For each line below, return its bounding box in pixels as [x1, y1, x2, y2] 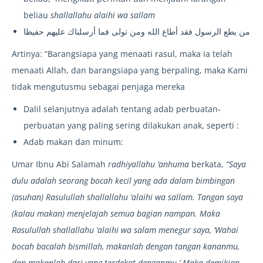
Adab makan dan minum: [23, 136, 123, 148]
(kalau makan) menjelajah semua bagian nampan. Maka [12, 208, 220, 220]
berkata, [191, 159, 226, 170]
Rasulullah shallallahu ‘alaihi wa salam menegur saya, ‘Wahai [12, 224, 238, 236]
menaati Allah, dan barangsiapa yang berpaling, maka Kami [12, 65, 248, 76]
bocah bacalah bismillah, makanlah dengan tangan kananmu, [12, 241, 240, 252]
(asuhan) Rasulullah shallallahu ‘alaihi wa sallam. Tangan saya [12, 191, 243, 203]
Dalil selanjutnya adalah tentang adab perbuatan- [23, 103, 221, 115]
